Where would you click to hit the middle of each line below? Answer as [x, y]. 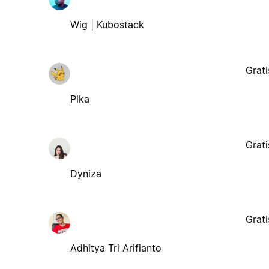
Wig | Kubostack [107, 24]
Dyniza [86, 173]
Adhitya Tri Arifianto [116, 248]
